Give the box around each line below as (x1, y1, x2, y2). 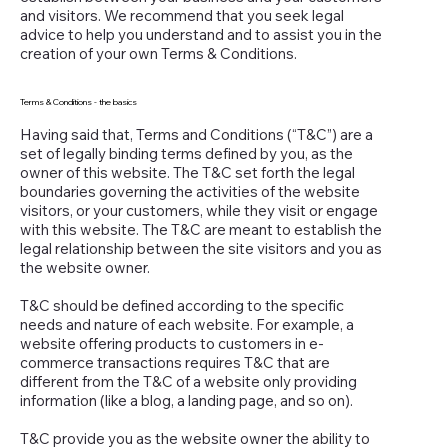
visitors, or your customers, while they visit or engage (20, 200, 378, 220)
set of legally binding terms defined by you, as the (20, 143, 353, 163)
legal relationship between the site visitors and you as (20, 238, 382, 258)
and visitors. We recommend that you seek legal (20, 6, 344, 26)
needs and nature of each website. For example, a (20, 314, 354, 334)
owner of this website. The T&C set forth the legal (20, 162, 355, 182)
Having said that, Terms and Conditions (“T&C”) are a (20, 124, 373, 144)
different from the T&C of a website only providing (20, 371, 357, 391)
